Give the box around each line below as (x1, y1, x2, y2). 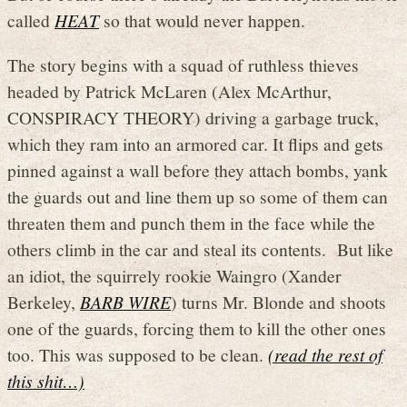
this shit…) (7, 368, 84, 392)
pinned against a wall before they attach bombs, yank (7, 157, 388, 182)
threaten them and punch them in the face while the (7, 210, 375, 234)
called (7, 8, 55, 33)
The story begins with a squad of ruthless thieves (7, 52, 359, 76)
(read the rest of (268, 342, 382, 366)
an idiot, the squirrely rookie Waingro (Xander (7, 263, 342, 287)
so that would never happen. (99, 8, 305, 33)
